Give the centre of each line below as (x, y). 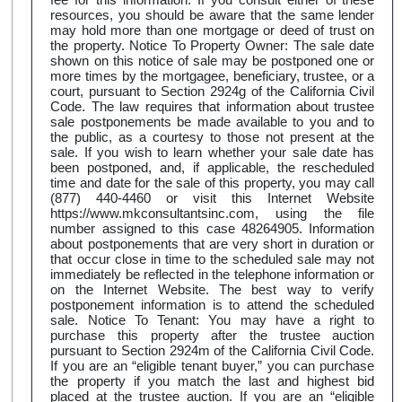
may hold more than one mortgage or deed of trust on (213, 31)
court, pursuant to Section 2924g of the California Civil (213, 92)
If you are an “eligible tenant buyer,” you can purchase (213, 366)
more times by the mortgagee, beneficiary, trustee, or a (213, 76)
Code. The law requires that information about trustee (213, 107)
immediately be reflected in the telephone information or (213, 275)
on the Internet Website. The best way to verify (213, 290)
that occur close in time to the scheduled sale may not (213, 259)
